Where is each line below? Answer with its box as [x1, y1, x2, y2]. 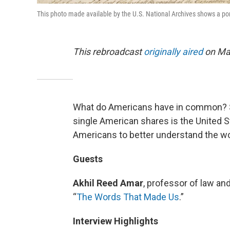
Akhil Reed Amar [73, 177, 143, 188]
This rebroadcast [73, 46, 144, 57]
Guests [73, 153, 103, 164]
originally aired [144, 46, 203, 57]
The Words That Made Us [76, 191, 179, 202]
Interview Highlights [73, 215, 158, 226]
